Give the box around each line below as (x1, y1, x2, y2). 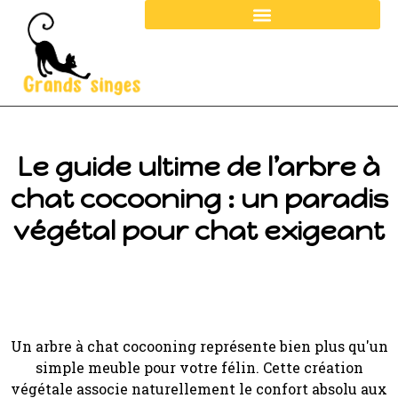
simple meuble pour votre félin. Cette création (35, 358, 363, 378)
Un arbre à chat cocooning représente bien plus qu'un (10, 337, 388, 356)
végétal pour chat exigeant (13, 214, 385, 248)
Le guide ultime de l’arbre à (18, 150, 380, 184)
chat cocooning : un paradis (10, 182, 388, 216)
